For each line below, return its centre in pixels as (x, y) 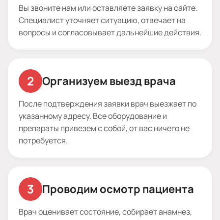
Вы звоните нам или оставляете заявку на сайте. (108, 8)
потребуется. (43, 140)
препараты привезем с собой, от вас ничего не (104, 128)
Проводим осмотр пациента (118, 189)
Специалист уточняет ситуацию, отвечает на (102, 20)
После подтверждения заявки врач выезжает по (108, 103)
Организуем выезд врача (109, 81)
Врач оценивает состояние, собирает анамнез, (105, 211)
